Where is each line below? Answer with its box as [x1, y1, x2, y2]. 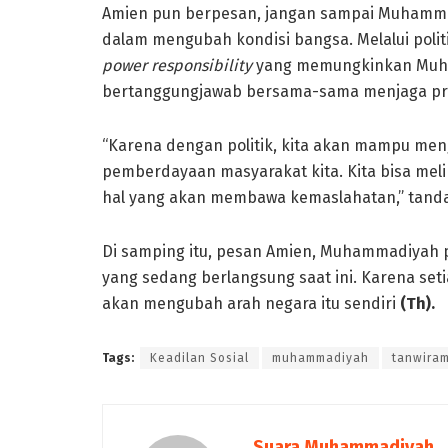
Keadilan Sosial [150, 350, 249, 365]
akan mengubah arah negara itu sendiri [102, 293, 400, 313]
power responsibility [102, 55, 252, 75]
